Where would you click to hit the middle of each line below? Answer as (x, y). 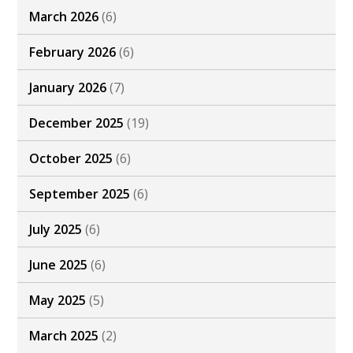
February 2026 (73, 52)
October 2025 (71, 159)
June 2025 (59, 265)
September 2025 (80, 194)
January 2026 (68, 88)
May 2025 (58, 301)
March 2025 (64, 336)
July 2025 (56, 230)
